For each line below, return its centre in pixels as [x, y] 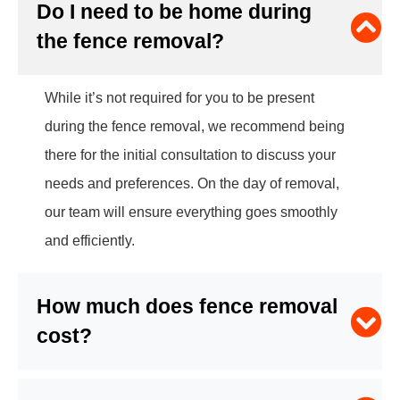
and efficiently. [90, 241]
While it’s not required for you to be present [179, 98]
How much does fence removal [187, 307]
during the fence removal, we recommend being [195, 127]
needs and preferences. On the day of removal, [192, 184]
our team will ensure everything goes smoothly [191, 212]
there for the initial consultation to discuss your [190, 155]
